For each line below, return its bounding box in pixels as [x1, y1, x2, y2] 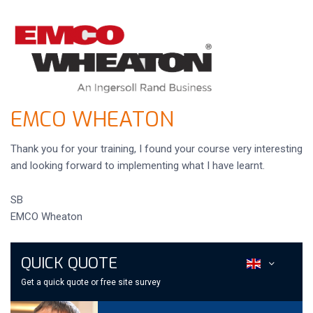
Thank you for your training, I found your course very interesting [10, 143, 303, 155]
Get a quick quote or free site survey [21, 277, 161, 287]
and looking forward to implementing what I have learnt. [10, 159, 265, 172]
